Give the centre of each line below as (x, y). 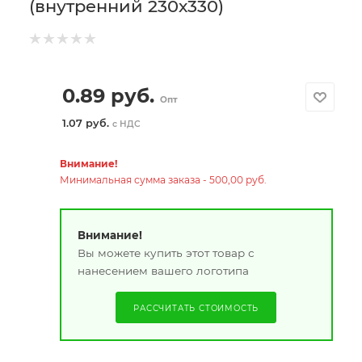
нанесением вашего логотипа (163, 270)
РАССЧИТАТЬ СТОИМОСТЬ (196, 307)
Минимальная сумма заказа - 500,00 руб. (163, 180)
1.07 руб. (87, 123)
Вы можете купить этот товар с (166, 253)
